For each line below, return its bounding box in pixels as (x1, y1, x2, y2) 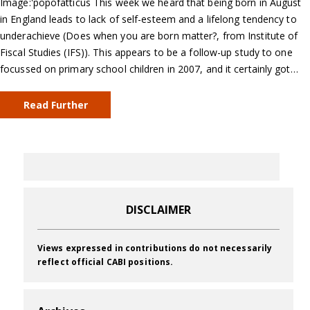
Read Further (23, 98, 88, 112)
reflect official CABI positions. (37, 256, 174, 268)
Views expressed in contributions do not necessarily (37, 242, 273, 255)
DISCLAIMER (125, 202, 192, 218)
